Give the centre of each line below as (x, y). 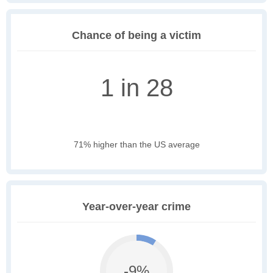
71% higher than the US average (136, 145)
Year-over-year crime (136, 207)
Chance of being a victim (136, 36)
